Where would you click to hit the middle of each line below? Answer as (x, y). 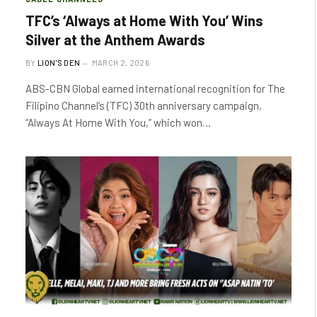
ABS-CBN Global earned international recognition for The (155, 88)
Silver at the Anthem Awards (115, 39)
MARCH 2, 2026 (120, 62)
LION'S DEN (59, 62)
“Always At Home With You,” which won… (118, 122)
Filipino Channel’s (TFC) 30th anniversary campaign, (144, 105)
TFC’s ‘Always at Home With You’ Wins (144, 20)
